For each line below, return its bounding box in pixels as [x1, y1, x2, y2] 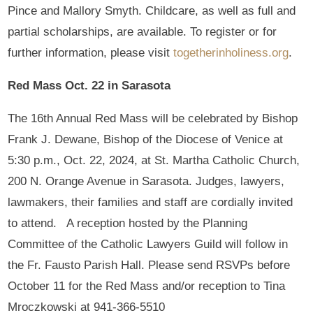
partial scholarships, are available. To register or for [8, 24, 277, 38]
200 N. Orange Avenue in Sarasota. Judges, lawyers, [8, 174, 285, 188]
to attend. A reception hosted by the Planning [8, 216, 248, 230]
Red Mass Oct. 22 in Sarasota [8, 78, 171, 92]
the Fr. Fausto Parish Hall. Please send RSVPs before [8, 258, 291, 272]
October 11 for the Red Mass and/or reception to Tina [8, 279, 286, 293]
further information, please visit [8, 45, 174, 59]
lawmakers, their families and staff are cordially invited [8, 195, 293, 209]
